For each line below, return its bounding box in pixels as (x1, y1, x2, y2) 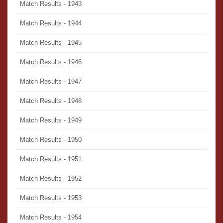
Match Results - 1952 (20, 175, 82, 183)
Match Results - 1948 (20, 97, 82, 105)
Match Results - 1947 (20, 78, 82, 86)
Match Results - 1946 (20, 58, 82, 66)
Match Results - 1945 (20, 39, 82, 47)
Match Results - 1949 (20, 116, 82, 124)
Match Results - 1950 (20, 136, 82, 144)
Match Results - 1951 (20, 155, 82, 163)
